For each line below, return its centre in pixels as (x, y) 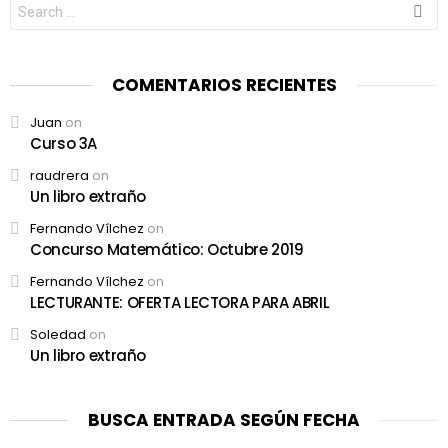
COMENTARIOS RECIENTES (224, 85)
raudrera (59, 176)
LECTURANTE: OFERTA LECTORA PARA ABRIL (180, 303)
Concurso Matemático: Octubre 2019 (167, 250)
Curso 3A (63, 144)
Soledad (58, 335)
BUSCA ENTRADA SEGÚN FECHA (224, 420)
